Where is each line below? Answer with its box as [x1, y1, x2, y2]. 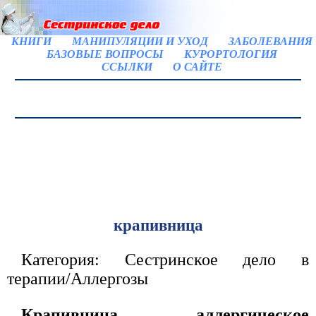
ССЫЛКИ [102, 61, 152, 73]
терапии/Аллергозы [7, 269, 148, 288]
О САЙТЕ [173, 61, 222, 73]
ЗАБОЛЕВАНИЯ [229, 35, 312, 47]
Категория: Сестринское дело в [21, 250, 309, 269]
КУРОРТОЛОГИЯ [184, 48, 277, 60]
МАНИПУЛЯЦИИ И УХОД [72, 35, 208, 47]
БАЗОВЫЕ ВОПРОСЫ [47, 48, 164, 60]
